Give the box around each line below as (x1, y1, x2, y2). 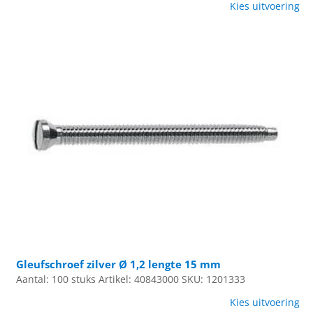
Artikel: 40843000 (99, 272, 180, 286)
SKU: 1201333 (182, 272, 246, 286)
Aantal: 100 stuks (16, 272, 96, 286)
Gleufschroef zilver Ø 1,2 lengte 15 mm (16, 256, 221, 271)
